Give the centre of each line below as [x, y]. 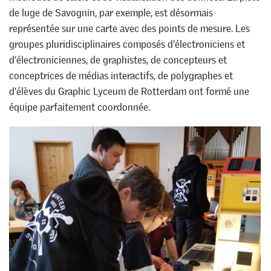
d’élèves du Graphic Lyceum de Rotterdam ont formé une [129, 91]
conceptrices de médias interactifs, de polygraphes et [121, 75]
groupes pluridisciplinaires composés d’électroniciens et [127, 44]
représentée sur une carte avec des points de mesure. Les [129, 28]
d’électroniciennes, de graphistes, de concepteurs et [118, 60]
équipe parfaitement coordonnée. [80, 107]
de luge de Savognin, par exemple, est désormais [111, 12]
